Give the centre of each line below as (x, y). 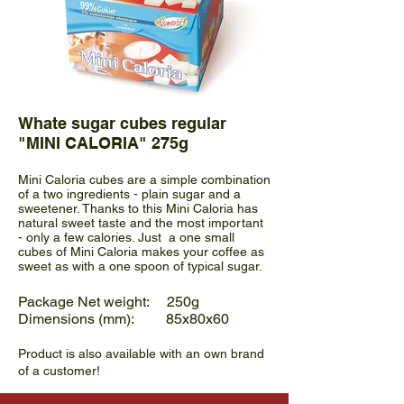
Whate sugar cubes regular (122, 123)
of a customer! (59, 371)
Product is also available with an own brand (141, 353)
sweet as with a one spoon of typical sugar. (140, 266)
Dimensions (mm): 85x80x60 (124, 319)
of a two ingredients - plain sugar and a (129, 194)
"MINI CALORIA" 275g (103, 143)
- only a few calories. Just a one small (126, 237)
